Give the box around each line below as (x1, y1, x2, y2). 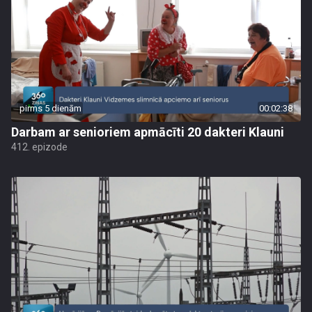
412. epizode (11, 141, 68, 153)
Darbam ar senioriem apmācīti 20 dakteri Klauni (11, 125, 284, 139)
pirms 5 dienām (19, 103, 81, 114)
